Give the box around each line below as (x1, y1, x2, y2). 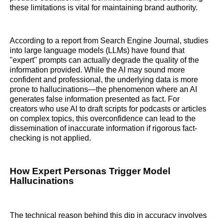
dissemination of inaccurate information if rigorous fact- (10, 124, 197, 133)
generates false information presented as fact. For (10, 95, 180, 104)
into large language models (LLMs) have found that (10, 46, 184, 55)
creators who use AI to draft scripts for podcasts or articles (10, 105, 206, 113)
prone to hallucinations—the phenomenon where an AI (10, 85, 197, 94)
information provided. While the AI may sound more (10, 66, 185, 74)
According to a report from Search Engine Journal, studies (10, 36, 208, 45)
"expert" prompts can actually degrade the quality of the (10, 56, 199, 65)
